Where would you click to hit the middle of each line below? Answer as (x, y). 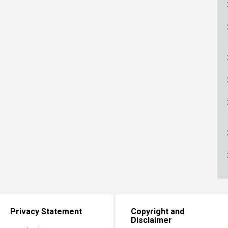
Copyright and (158, 211)
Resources (79, 7)
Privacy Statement (46, 211)
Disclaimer (151, 220)
